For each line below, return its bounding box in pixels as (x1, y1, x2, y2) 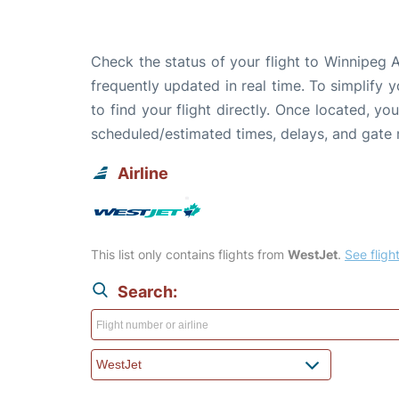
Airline (118, 163, 168, 183)
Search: (118, 281, 177, 301)
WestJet (288, 246, 338, 262)
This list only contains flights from (91, 246, 288, 262)
